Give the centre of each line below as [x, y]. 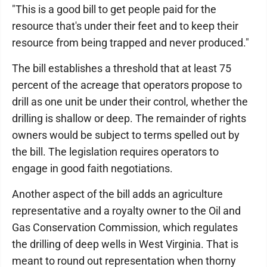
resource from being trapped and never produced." [131, 43]
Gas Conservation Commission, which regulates [125, 227]
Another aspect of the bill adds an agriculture [117, 194]
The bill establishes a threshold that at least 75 [122, 68]
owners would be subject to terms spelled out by [126, 135]
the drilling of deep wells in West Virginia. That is [125, 244]
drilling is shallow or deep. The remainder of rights [129, 118]
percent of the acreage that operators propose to [127, 85]
